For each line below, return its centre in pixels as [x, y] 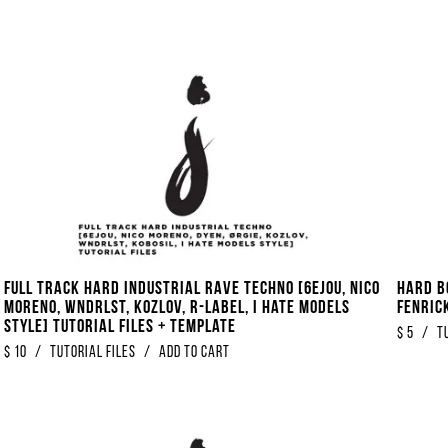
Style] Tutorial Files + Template [120, 327]
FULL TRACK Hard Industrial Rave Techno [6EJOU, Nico [192, 289]
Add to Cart [194, 352]
